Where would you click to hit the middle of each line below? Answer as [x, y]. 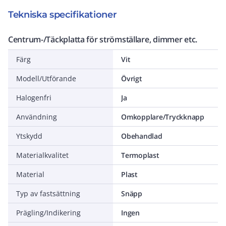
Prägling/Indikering [48, 213]
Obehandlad [142, 136]
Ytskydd [29, 136]
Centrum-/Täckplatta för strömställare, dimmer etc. [103, 39]
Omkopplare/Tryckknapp [163, 117]
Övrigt [132, 78]
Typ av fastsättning [48, 193]
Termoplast [140, 155]
